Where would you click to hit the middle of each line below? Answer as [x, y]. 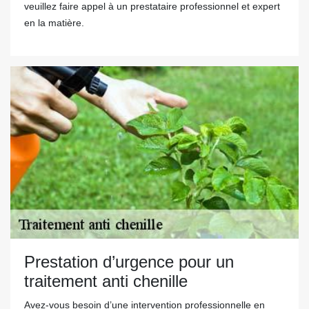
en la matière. [54, 23]
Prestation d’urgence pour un [129, 262]
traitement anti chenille [106, 281]
